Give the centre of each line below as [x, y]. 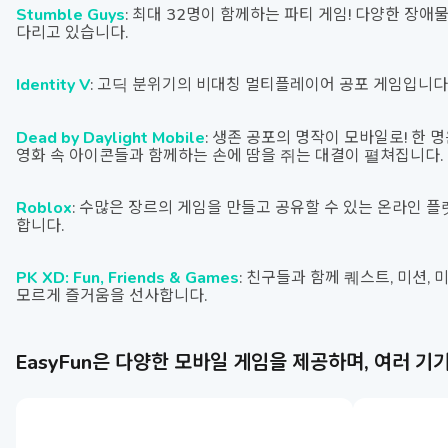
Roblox [44, 206]
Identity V [53, 83]
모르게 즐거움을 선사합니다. [111, 294]
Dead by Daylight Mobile [110, 136]
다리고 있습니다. [72, 31]
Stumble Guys [70, 13]
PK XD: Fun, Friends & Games [127, 276]
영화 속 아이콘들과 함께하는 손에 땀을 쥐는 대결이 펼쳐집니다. [229, 154]
